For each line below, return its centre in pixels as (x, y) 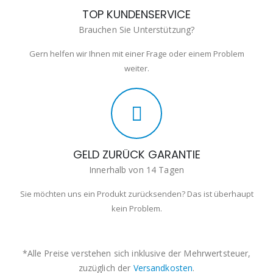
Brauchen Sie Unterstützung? (136, 29)
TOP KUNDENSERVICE (136, 14)
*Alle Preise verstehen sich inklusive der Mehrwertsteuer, (136, 253)
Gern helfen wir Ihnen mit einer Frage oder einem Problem (136, 53)
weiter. (136, 68)
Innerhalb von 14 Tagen (136, 169)
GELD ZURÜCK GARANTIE (136, 154)
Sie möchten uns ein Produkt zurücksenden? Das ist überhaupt (136, 193)
